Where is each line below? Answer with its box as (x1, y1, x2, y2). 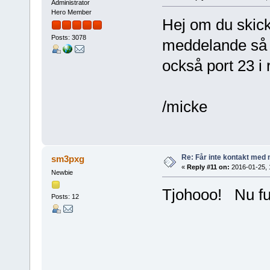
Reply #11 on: (186, 163, 230, 171)
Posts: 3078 (51, 34, 86, 42)
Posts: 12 (51, 193, 79, 201)
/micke (162, 97, 207, 116)
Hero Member (51, 8, 92, 16)
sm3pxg (51, 154, 85, 165)
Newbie (51, 169, 73, 177)
